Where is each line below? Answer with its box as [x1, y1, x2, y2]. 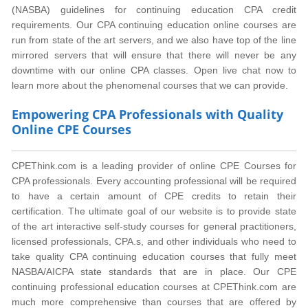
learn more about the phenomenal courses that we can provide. [12, 80, 289, 91]
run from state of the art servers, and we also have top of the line [12, 34, 296, 45]
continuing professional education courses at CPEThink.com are [12, 281, 296, 292]
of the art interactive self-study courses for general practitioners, [12, 221, 296, 232]
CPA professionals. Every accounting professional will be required [12, 175, 296, 186]
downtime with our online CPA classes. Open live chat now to [12, 65, 296, 76]
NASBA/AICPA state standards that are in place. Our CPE [12, 266, 296, 277]
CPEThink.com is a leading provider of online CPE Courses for [12, 160, 296, 171]
